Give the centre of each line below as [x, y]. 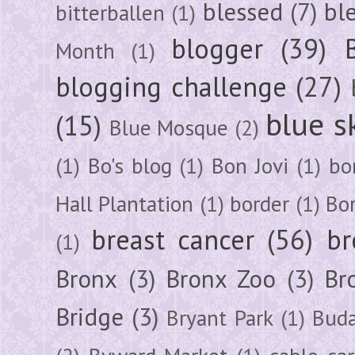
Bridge [90, 317]
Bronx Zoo [221, 279]
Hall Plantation [125, 203]
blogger [218, 48]
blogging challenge [171, 86]
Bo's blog [130, 165]
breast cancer [173, 239]
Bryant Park [220, 317]
